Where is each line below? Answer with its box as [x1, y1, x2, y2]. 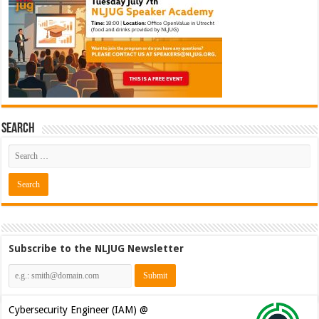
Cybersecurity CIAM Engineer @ [9, 303, 149, 315]
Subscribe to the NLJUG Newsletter [9, 242, 184, 254]
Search [1, 121, 36, 136]
